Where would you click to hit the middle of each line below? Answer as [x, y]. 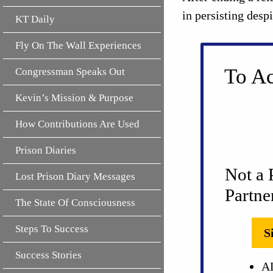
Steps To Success [52, 229]
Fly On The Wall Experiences [78, 45]
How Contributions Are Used [77, 124]
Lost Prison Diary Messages [75, 176]
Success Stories [48, 255]
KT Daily [35, 19]
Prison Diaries [46, 150]
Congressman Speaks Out [70, 71]
